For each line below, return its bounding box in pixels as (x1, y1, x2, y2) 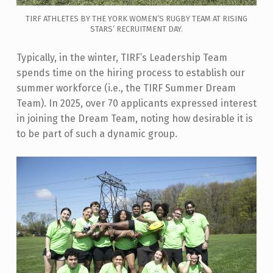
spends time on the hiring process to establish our (16, 66, 245, 79)
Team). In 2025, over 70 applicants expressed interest (16, 97, 257, 109)
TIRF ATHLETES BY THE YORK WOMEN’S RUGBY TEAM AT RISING (25, 13, 247, 23)
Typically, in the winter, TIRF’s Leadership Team (16, 51, 227, 63)
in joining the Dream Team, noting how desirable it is (16, 112, 253, 124)
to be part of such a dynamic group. (16, 127, 177, 140)
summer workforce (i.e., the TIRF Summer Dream (16, 82, 236, 94)
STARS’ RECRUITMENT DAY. (90, 24, 183, 34)
